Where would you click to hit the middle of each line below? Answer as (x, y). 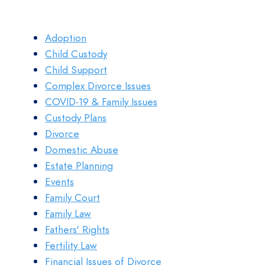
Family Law (68, 214)
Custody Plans (76, 118)
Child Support (76, 70)
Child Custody (76, 54)
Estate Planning (79, 166)
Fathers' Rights (77, 230)
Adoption (66, 38)
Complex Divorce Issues (98, 86)
